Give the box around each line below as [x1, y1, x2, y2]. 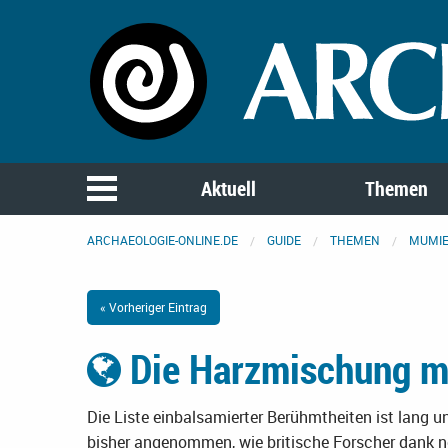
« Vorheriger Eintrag [100, 299, 207, 316]
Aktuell [201, 175, 257, 203]
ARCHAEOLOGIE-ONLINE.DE [87, 232, 238, 249]
